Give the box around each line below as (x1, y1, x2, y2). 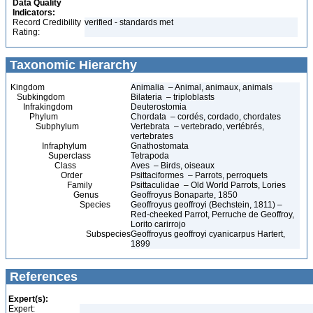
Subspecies (10, 229, 131, 239)
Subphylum (10, 122, 79, 131)
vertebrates (131, 131, 173, 141)
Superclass (10, 151, 91, 161)
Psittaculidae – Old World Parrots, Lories (131, 180, 286, 190)
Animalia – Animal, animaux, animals (131, 82, 272, 92)
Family (10, 180, 92, 190)
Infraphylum (10, 141, 87, 151)
